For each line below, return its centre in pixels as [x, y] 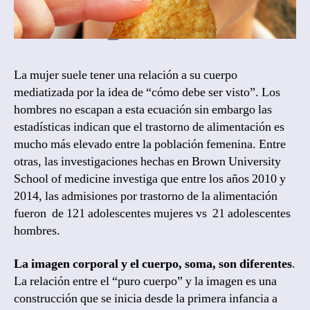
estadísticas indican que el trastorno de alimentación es [149, 127]
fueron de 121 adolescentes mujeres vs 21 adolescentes [152, 214]
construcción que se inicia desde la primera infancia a [146, 298]
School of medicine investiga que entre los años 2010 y [150, 179]
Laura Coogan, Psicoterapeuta [172, 11]
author [85, 27]
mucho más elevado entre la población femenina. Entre [150, 145]
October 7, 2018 [164, 33]
